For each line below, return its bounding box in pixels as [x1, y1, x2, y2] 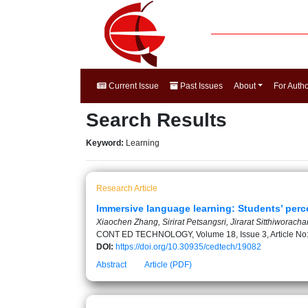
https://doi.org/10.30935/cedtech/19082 [115, 242, 261, 252]
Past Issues [178, 81, 223, 91]
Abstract [96, 260, 126, 269]
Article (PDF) [144, 260, 192, 269]
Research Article [96, 184, 157, 193]
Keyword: [86, 138, 126, 148]
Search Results [86, 109, 227, 131]
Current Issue [107, 81, 159, 91]
